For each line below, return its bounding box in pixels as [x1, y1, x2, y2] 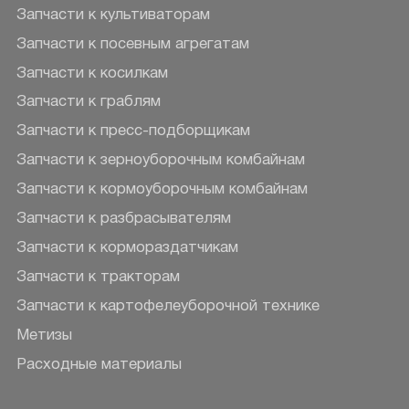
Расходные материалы [16, 358, 182, 372]
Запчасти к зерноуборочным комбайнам [16, 153, 305, 168]
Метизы [16, 329, 72, 343]
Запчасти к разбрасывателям [16, 212, 231, 226]
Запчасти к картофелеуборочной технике [16, 299, 320, 314]
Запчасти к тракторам [16, 270, 180, 285]
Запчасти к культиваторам [16, 7, 210, 22]
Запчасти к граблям [16, 95, 161, 110]
